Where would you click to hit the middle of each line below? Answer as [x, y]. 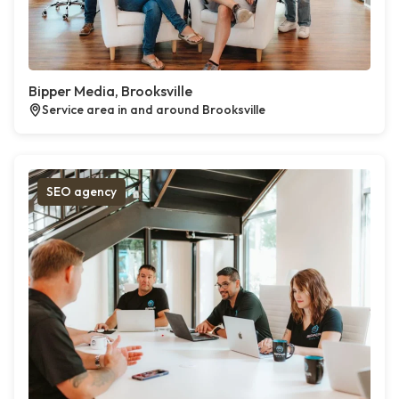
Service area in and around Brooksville [154, 110]
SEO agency [81, 191]
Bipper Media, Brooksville [110, 91]
